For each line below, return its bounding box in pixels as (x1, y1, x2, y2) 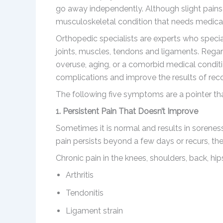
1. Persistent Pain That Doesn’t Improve (56, 107, 198, 116)
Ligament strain (66, 206, 123, 216)
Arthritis (66, 170, 94, 180)
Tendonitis (66, 188, 104, 198)
